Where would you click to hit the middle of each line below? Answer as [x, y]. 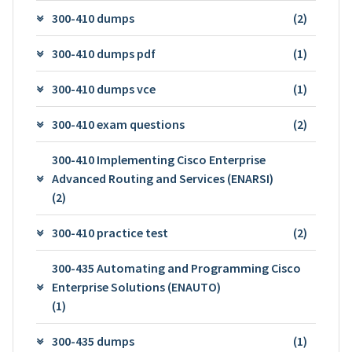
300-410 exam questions [118, 124]
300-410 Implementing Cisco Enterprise [158, 159]
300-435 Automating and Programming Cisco [176, 268]
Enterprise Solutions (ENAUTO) [136, 286]
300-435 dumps [93, 341]
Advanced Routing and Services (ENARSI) [162, 178]
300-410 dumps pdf [103, 53]
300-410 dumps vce [103, 88]
